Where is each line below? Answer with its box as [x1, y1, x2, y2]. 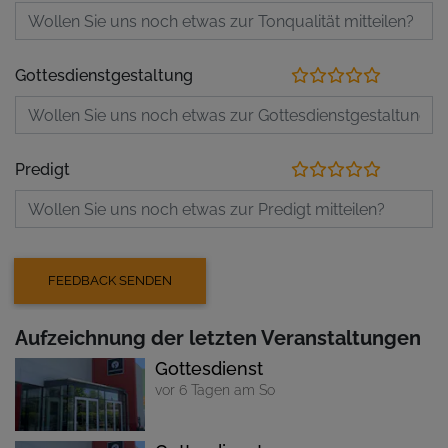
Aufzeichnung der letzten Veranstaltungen [15, 325, 421, 350]
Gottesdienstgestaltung [15, 66, 193, 85]
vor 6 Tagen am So [155, 380, 275, 398]
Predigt [15, 160, 70, 179]
